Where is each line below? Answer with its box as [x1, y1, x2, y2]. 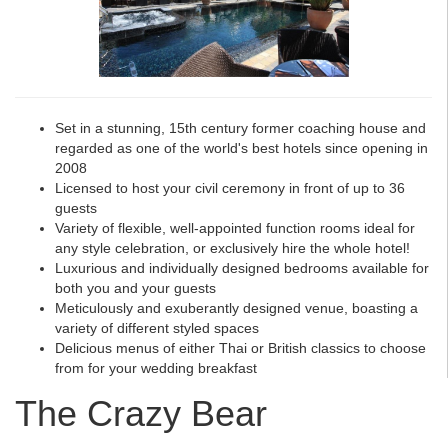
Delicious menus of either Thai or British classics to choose [55, 340, 426, 357]
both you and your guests [55, 280, 216, 297]
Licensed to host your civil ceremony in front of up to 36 [55, 180, 405, 197]
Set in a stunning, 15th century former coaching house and [55, 120, 426, 137]
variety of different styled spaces [55, 320, 259, 337]
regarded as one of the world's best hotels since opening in [55, 140, 428, 157]
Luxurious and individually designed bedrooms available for [55, 260, 429, 277]
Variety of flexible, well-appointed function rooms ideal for [55, 220, 415, 237]
